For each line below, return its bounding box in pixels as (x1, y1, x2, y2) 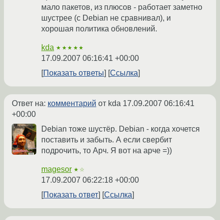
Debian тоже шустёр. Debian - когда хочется (41, 125, 200, 134)
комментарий (48, 99, 96, 108)
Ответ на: (12, 99, 48, 108)
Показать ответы (43, 69, 104, 78)
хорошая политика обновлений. (41, 25, 157, 33)
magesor (41, 165, 72, 174)
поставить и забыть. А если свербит (41, 136, 172, 144)
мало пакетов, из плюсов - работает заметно (41, 3, 202, 12)
